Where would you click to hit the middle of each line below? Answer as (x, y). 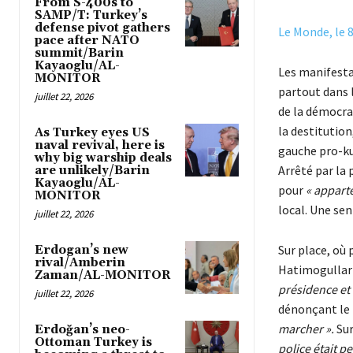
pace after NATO (87, 41)
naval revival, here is (100, 146)
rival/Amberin (80, 263)
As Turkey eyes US (92, 133)
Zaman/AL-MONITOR (103, 276)
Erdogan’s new (82, 251)
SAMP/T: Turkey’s (91, 16)
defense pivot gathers (102, 28)
